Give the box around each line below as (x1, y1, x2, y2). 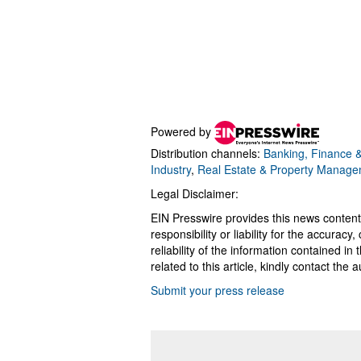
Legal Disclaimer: (151, 185, 239, 202)
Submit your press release (151, 282, 284, 299)
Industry (151, 161, 191, 178)
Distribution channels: (151, 145, 263, 162)
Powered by (151, 122, 214, 139)
